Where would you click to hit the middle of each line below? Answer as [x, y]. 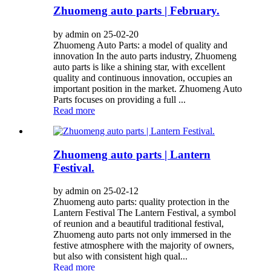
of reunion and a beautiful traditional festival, [139, 224]
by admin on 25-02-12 [96, 191]
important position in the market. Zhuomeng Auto [148, 88]
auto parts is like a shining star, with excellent [139, 67]
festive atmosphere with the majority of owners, [144, 246]
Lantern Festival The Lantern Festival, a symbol [145, 213]
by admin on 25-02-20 [96, 34]
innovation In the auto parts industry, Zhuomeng [145, 56]
